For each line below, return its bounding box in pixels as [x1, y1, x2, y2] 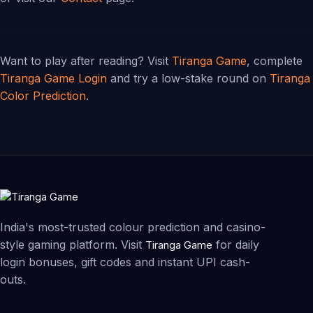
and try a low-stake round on [107, 71, 270, 86]
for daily [212, 238, 259, 252]
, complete [247, 54, 303, 68]
